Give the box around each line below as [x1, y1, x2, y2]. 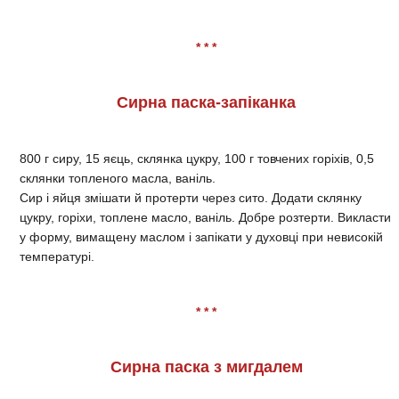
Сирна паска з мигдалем [110, 357, 303, 376]
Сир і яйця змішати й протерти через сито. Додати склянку [20, 190, 362, 205]
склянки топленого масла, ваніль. [20, 170, 216, 185]
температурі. [20, 248, 94, 264]
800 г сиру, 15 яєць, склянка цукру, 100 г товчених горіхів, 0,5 [20, 151, 374, 166]
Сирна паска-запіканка [117, 93, 296, 111]
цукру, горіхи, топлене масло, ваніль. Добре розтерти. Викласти [20, 209, 391, 224]
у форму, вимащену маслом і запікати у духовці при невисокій [20, 229, 383, 244]
